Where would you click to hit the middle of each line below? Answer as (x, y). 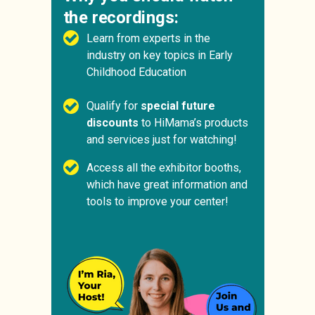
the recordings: (121, 17)
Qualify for (113, 106)
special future (178, 106)
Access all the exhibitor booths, (163, 168)
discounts (112, 123)
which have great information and (167, 185)
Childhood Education (136, 72)
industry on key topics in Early (159, 55)
